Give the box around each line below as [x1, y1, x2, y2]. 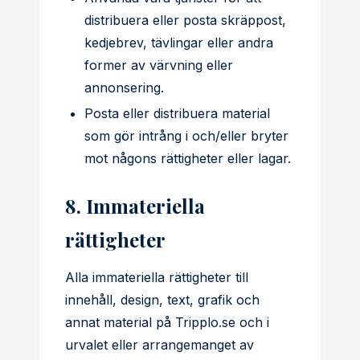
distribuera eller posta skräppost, [84, 12, 286, 28]
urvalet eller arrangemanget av [65, 337, 254, 353]
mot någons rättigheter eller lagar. [84, 150, 291, 166]
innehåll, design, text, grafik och [65, 292, 260, 308]
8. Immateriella [65, 193, 205, 219]
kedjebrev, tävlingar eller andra [84, 35, 273, 51]
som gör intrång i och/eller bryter [84, 128, 288, 144]
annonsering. [84, 80, 164, 96]
